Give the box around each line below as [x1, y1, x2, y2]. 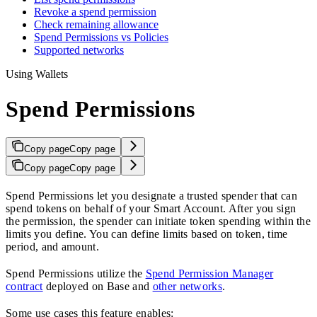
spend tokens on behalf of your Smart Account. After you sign [6, 202, 296, 215]
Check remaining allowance [34, 18, 158, 31]
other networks [152, 280, 223, 293]
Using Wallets [6, 68, 68, 81]
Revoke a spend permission [34, 6, 156, 18]
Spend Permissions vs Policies [34, 31, 168, 44]
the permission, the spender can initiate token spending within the [6, 215, 311, 228]
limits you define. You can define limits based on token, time [6, 228, 288, 241]
